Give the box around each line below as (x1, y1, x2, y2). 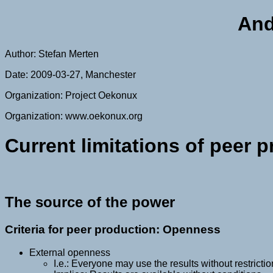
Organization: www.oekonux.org (5, 110, 143, 121)
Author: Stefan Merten (5, 48, 99, 59)
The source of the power (5, 193, 175, 210)
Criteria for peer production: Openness (5, 222, 221, 236)
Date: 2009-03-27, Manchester (5, 69, 136, 80)
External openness (29, 247, 110, 258)
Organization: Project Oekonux (5, 90, 137, 101)
